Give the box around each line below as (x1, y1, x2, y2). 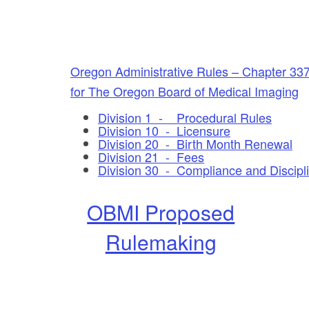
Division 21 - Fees (98, 147, 204, 166)
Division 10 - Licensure (98, 121, 230, 139)
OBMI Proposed (87, 197, 235, 227)
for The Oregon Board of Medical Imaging (70, 81, 299, 100)
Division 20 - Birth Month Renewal (98, 134, 292, 152)
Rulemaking (105, 226, 217, 257)
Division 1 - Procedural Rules (98, 108, 272, 126)
